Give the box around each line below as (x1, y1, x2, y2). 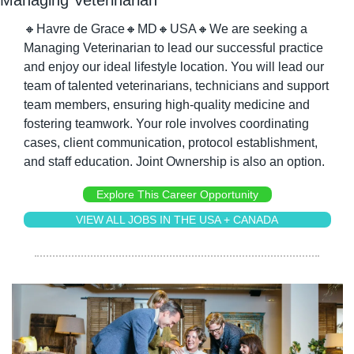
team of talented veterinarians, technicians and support (23, 78, 329, 92)
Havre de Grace (36, 21, 125, 36)
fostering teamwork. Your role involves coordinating (23, 116, 309, 130)
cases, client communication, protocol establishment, (23, 135, 318, 149)
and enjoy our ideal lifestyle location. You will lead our (23, 59, 324, 73)
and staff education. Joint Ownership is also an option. (23, 154, 325, 168)
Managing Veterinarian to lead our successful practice (23, 40, 323, 55)
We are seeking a (209, 21, 307, 36)
